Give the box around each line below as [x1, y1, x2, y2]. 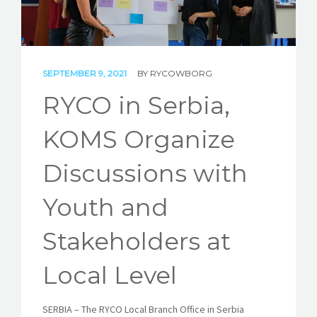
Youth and [42, 192, 168, 223]
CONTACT [17, 67, 67, 81]
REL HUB [17, 33, 65, 46]
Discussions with [42, 158, 248, 189]
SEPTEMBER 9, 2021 [42, 68, 129, 79]
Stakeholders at [42, 226, 231, 257]
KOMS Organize [42, 125, 235, 155]
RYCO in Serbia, [42, 91, 230, 121]
